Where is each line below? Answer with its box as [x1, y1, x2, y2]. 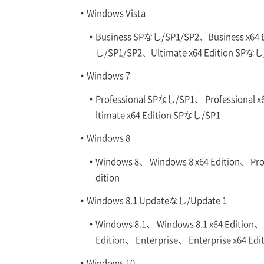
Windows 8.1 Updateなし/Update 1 [87, 193, 227, 206]
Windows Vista [87, 6, 146, 19]
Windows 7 [87, 68, 130, 81]
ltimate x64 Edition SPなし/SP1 [95, 108, 220, 121]
